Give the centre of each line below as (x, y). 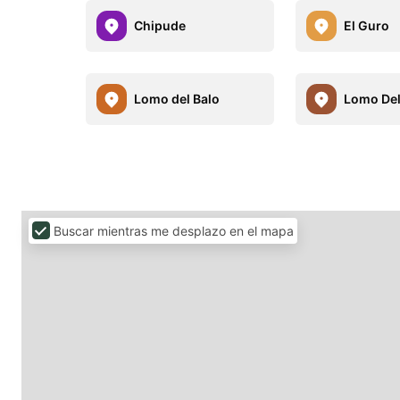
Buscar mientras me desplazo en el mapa (174, 230)
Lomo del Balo (177, 99)
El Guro (367, 26)
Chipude (160, 26)
